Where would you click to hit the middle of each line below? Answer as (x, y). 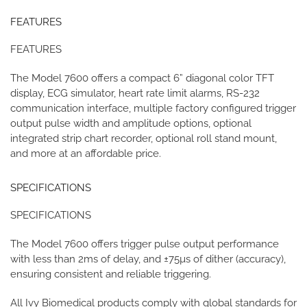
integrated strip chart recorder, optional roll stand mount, (144, 138)
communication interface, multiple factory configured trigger (153, 108)
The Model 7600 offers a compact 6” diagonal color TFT (142, 78)
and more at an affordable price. (86, 153)
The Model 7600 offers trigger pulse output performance (145, 244)
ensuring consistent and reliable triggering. (111, 274)
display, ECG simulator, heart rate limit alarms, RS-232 (135, 93)
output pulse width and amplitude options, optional (131, 123)
